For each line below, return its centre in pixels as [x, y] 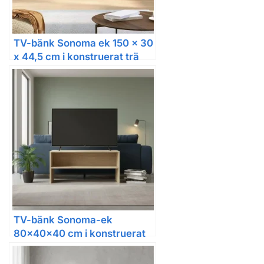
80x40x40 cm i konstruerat [80, 234]
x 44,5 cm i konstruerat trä [76, 57]
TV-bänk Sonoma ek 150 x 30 [83, 43]
